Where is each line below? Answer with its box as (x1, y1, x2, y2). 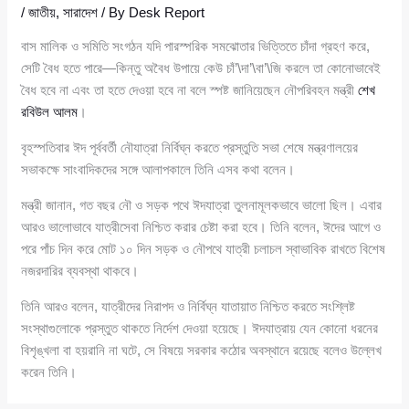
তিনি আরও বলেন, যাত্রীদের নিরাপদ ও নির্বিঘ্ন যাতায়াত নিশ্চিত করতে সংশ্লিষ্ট (21, 298, 356, 314)
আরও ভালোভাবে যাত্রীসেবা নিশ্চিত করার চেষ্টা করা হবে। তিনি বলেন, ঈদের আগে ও (21, 218, 382, 235)
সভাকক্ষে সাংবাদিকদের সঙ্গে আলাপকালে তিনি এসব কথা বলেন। (21, 161, 296, 177)
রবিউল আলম (21, 103, 79, 120)
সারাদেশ (63, 4, 99, 20)
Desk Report (129, 4, 205, 20)
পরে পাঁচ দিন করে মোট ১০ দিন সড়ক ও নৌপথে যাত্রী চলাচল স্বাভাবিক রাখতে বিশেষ (21, 240, 386, 257)
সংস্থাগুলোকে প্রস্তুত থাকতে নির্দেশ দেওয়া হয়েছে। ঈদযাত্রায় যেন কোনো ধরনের (21, 320, 379, 336)
